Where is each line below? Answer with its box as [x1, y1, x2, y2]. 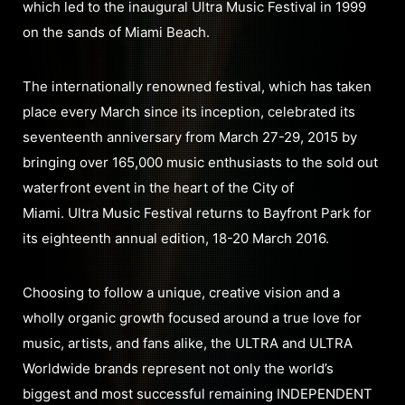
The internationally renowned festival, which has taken [23, 77, 372, 95]
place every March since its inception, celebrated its [23, 102, 355, 120]
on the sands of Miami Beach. [23, 23, 210, 41]
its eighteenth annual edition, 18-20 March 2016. [23, 229, 329, 247]
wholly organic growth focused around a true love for [23, 308, 362, 326]
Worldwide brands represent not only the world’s [23, 359, 334, 377]
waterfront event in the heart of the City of [23, 178, 294, 196]
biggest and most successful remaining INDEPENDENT [23, 384, 372, 402]
